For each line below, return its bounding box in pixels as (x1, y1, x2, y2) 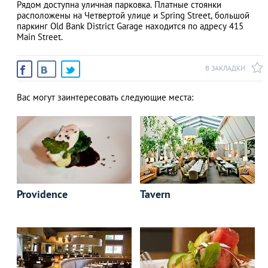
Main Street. (17, 31, 63, 42)
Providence (17, 187, 68, 201)
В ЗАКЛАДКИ (205, 63, 245, 72)
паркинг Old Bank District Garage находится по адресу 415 (17, 20, 243, 32)
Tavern (140, 187, 171, 201)
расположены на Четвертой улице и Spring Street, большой (17, 10, 249, 21)
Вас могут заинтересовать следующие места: (17, 92, 193, 103)
